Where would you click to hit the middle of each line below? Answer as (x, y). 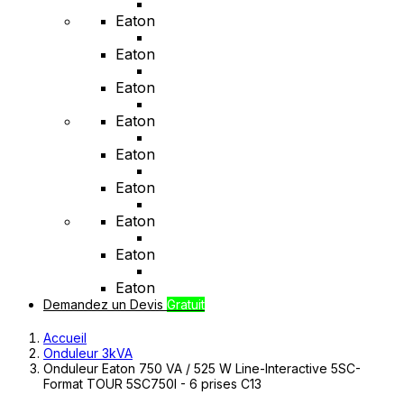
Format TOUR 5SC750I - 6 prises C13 (152, 384)
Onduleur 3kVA (88, 353)
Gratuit (186, 304)
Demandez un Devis (105, 304)
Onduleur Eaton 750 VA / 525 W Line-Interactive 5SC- (202, 368)
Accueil (65, 338)
